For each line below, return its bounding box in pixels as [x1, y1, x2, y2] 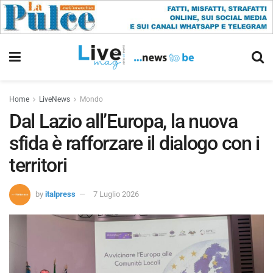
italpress [45, 189, 76, 199]
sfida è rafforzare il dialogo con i [9, 132, 260, 155]
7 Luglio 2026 [93, 189, 139, 199]
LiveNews [39, 95, 70, 104]
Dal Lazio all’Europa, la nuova [9, 110, 238, 133]
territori [9, 154, 67, 177]
